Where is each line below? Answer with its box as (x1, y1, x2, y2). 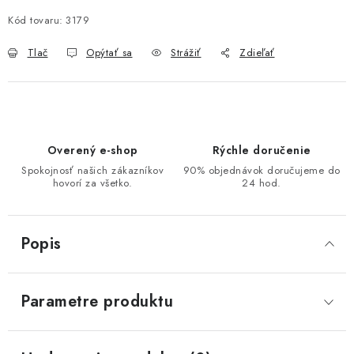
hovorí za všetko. (52, 175, 133, 190)
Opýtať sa (86, 45, 133, 60)
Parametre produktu (21, 290, 173, 313)
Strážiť (171, 45, 201, 60)
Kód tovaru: (8, 13, 63, 28)
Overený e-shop (47, 142, 138, 158)
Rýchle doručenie (212, 142, 311, 158)
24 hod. (242, 175, 281, 190)
